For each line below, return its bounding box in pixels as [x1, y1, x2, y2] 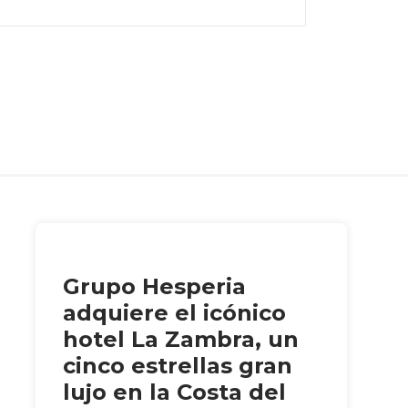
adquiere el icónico [62, 300, 286, 327]
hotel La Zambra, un [62, 326, 299, 353]
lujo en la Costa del [62, 379, 286, 406]
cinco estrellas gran [62, 352, 292, 380]
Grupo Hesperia [62, 273, 246, 301]
